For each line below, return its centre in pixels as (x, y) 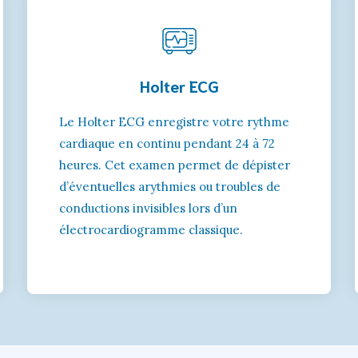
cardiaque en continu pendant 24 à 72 (167, 143)
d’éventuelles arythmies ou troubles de (170, 186)
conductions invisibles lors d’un (148, 208)
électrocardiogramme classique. (151, 229)
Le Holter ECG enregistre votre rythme (174, 121)
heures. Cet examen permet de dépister (175, 165)
